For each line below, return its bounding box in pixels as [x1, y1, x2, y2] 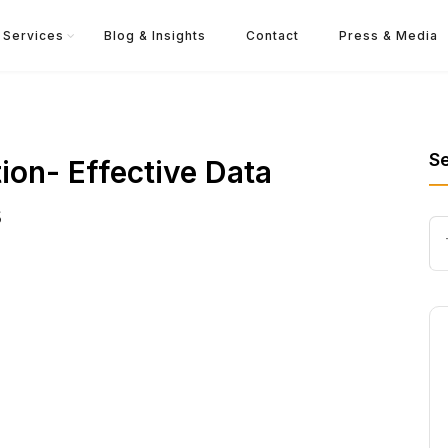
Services [2, 28, 64, 43]
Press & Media [338, 28, 438, 43]
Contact [245, 28, 299, 43]
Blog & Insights [103, 28, 206, 43]
